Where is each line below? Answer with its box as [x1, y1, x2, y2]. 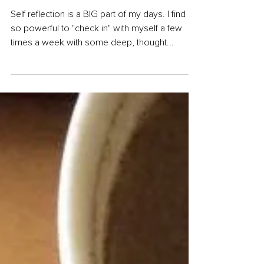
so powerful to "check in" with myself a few [11, 47, 182, 56]
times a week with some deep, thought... [11, 61, 174, 70]
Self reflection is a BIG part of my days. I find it [11, 32, 192, 42]
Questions [11, 6, 80, 21]
